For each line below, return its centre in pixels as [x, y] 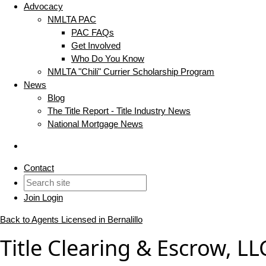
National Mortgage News [95, 124]
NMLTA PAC [72, 20]
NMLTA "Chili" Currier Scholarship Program [131, 72]
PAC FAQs [93, 33]
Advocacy [43, 7]
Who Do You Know [108, 59]
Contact [39, 168]
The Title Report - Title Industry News [119, 111]
